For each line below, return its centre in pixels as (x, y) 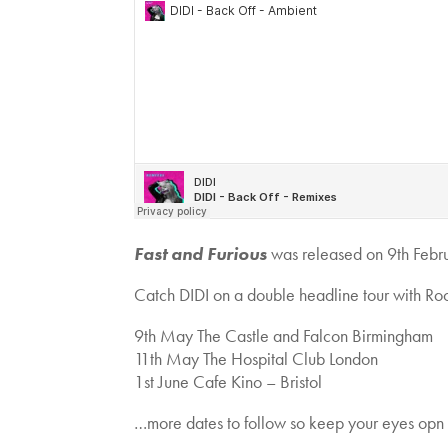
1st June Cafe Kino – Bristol (228, 382)
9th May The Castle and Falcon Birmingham (284, 336)
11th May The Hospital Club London (256, 359)
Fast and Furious (201, 254)
